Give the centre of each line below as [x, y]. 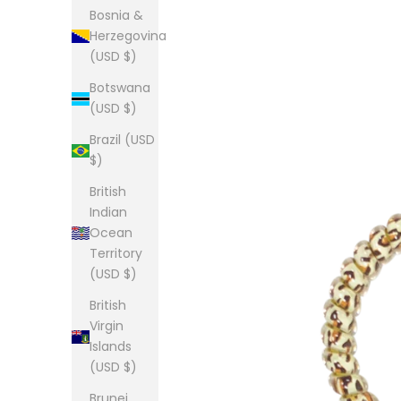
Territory [116, 254]
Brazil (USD [122, 140]
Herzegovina [128, 36]
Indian [108, 213]
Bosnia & [116, 16]
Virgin [107, 326]
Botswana [120, 88]
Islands [111, 347]
